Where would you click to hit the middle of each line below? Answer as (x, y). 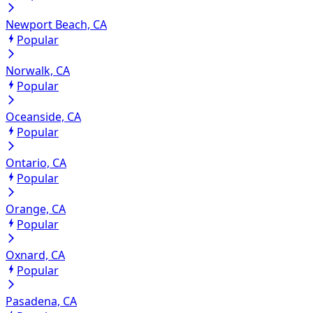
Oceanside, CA (43, 117)
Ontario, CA (36, 163)
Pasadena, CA (41, 301)
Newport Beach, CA (56, 25)
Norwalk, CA (38, 71)
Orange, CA (36, 209)
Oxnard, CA (35, 255)
